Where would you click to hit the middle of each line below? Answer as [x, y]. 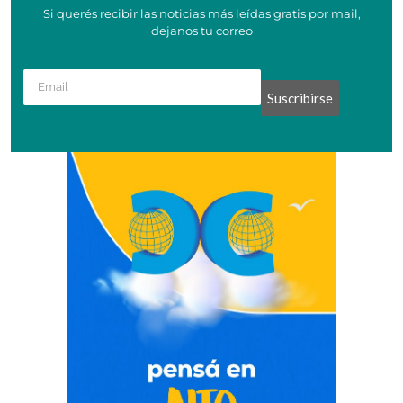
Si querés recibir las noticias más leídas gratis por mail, [201, 14]
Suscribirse [300, 98]
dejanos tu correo [201, 31]
